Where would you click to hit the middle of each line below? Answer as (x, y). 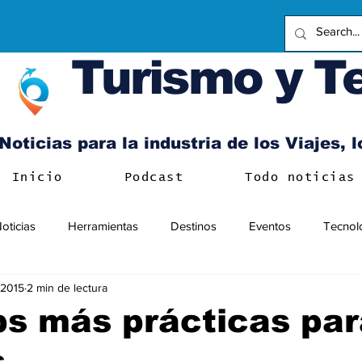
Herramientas (103, 225)
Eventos (270, 225)
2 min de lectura (67, 287)
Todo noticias (300, 177)
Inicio (37, 177)
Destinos (194, 225)
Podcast (154, 177)
